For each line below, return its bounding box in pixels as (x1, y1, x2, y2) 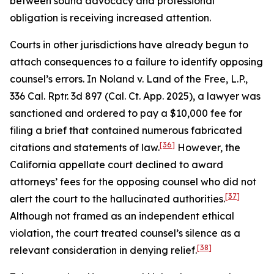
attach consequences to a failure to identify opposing (10, 56, 263, 68)
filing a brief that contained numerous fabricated (10, 124, 242, 136)
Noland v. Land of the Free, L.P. (99, 73, 245, 85)
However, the (175, 141, 240, 154)
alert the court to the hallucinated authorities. (10, 193, 225, 205)
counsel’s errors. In (10, 73, 99, 85)
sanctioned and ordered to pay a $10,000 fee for (10, 107, 242, 119)
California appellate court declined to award (10, 158, 223, 171)
